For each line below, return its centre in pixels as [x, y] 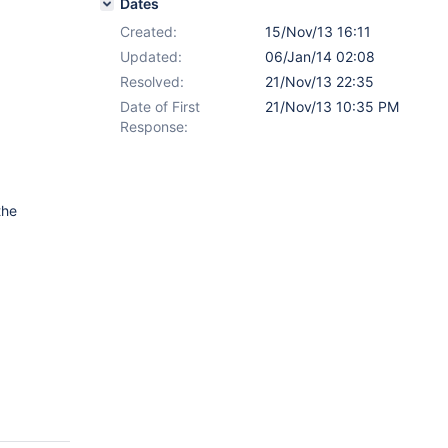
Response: [154, 126]
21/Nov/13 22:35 [319, 81]
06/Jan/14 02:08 [320, 56]
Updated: [151, 56]
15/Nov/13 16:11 [318, 31]
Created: [148, 31]
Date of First [160, 106]
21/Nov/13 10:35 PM [332, 106]
